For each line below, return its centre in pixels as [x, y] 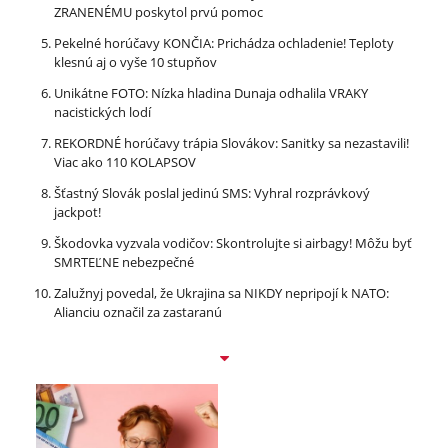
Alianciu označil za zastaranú [138, 312]
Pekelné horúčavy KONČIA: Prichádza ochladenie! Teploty [224, 43]
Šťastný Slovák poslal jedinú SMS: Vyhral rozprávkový [212, 193]
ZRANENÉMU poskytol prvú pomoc [158, 12]
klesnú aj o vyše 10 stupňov [135, 62]
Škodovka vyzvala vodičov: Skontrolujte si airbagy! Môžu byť [233, 243]
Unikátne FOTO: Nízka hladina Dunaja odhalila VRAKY [211, 93]
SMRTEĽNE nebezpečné [124, 262]
